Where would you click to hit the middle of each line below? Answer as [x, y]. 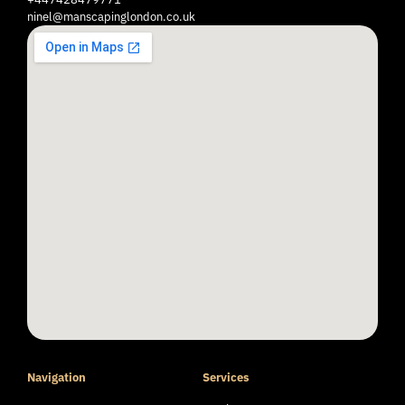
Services [226, 377]
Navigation [57, 377]
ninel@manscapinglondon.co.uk [111, 17]
